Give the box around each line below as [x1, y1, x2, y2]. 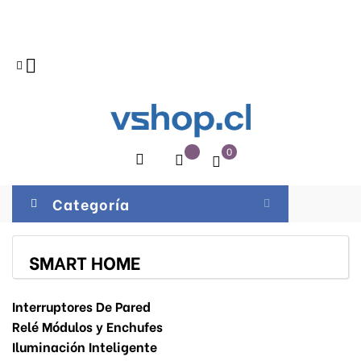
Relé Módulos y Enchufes [12, 317, 163, 335]
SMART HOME [29, 249, 140, 275]
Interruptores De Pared [12, 297, 151, 315]
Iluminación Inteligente [12, 337, 157, 355]
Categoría [52, 193, 130, 214]
